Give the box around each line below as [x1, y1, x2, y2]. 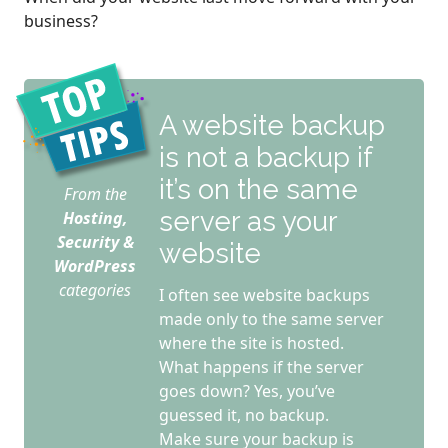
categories [59, 279, 131, 302]
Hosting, [62, 207, 128, 230]
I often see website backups [159, 283, 370, 306]
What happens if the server [159, 355, 364, 378]
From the [63, 183, 127, 206]
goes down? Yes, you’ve [159, 379, 335, 402]
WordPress [54, 255, 136, 278]
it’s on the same [159, 173, 358, 206]
